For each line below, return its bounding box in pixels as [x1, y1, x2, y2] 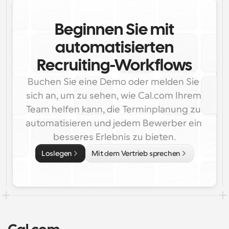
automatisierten [55, 41, 174, 56]
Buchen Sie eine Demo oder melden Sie [28, 77, 199, 87]
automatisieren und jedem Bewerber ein [25, 118, 202, 128]
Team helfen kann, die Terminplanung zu [26, 104, 201, 114]
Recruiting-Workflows [37, 59, 192, 74]
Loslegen [41, 149, 73, 157]
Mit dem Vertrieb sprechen [91, 149, 181, 157]
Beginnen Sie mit [55, 23, 174, 38]
